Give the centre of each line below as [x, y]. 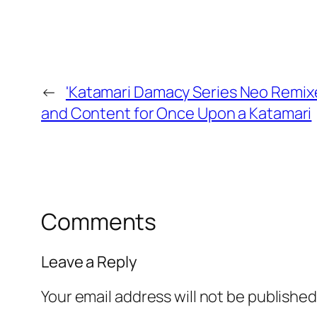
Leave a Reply [89, 261]
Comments [99, 222]
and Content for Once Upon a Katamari [177, 114]
